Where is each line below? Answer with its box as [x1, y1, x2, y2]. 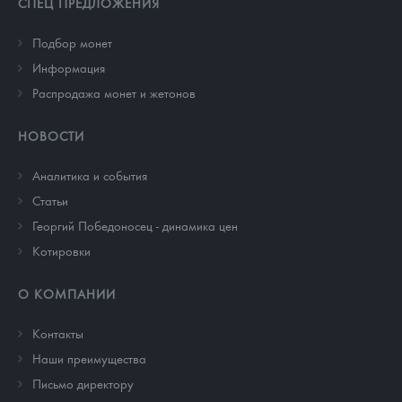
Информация [32, 58, 105, 75]
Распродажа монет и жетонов [32, 83, 196, 100]
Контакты [32, 324, 83, 341]
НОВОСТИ [18, 127, 84, 144]
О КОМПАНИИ [18, 284, 116, 301]
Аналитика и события [32, 166, 147, 183]
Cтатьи [32, 191, 68, 208]
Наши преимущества [32, 349, 146, 366]
